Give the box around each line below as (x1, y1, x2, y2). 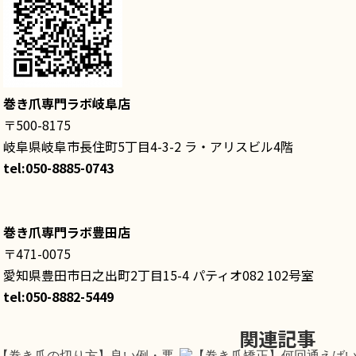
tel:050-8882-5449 (3, 287, 114, 306)
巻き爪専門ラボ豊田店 (3, 222, 130, 242)
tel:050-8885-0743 (3, 158, 114, 177)
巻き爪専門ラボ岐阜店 (3, 94, 130, 113)
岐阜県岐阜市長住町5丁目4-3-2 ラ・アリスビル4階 (3, 137, 293, 156)
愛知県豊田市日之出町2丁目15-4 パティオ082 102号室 (3, 265, 314, 284)
